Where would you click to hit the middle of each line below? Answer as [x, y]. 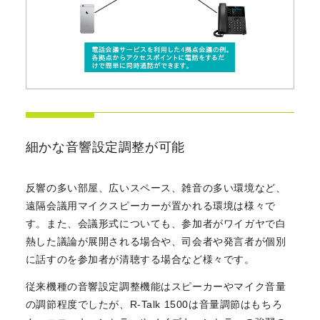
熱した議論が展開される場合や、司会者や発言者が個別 [156, 242]
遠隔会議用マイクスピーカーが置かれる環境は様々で [150, 206]
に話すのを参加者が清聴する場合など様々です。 [140, 260]
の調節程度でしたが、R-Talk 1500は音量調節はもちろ [154, 304]
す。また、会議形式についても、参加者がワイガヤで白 [156, 224]
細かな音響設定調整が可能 [105, 147]
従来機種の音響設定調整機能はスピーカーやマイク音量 [156, 286]
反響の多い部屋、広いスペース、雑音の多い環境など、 [156, 188]
